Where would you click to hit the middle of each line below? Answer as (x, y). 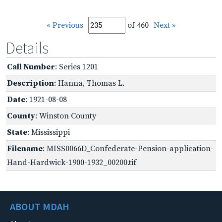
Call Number (31, 67)
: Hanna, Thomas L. (89, 83)
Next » (165, 25)
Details (27, 48)
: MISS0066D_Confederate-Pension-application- (128, 148)
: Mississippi (49, 132)
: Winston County (66, 116)
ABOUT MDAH (40, 206)
